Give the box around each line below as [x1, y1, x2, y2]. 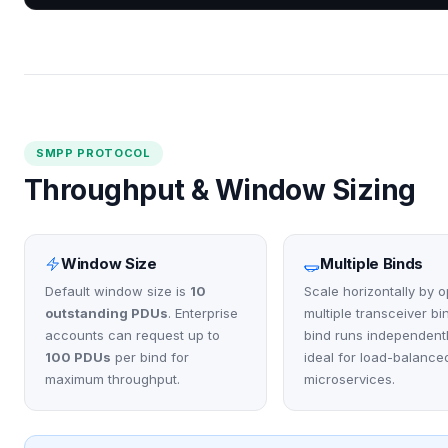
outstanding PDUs [45, 305, 168, 322]
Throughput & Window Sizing [24, 173, 416, 208]
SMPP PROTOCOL [36, 146, 151, 161]
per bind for [111, 349, 189, 366]
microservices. [304, 371, 396, 388]
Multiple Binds [320, 254, 424, 274]
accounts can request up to [45, 327, 220, 344]
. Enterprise [168, 305, 238, 322]
